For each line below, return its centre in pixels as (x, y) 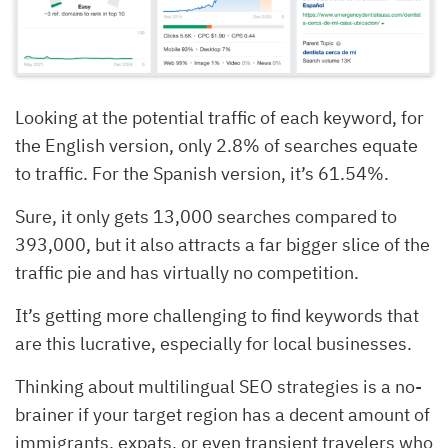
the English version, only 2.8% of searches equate (216, 146)
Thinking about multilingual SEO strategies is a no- (218, 387)
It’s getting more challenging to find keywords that (217, 316)
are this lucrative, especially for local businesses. (213, 344)
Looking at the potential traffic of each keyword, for (219, 118)
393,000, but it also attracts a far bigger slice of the (222, 245)
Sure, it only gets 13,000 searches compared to (206, 217)
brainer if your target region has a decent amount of (222, 415)
